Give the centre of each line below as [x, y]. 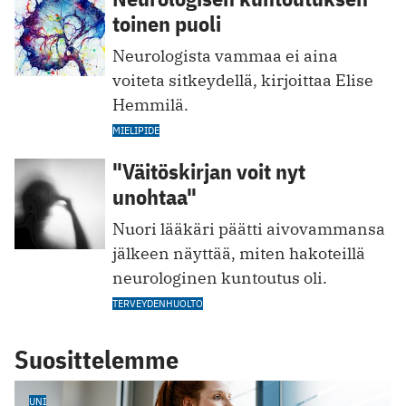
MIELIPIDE [136, 130]
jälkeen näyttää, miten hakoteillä [239, 254]
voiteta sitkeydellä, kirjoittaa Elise [243, 81]
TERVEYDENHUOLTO [158, 304]
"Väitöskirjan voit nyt [209, 172]
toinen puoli [167, 24]
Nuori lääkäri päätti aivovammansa [249, 229]
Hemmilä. [150, 105]
